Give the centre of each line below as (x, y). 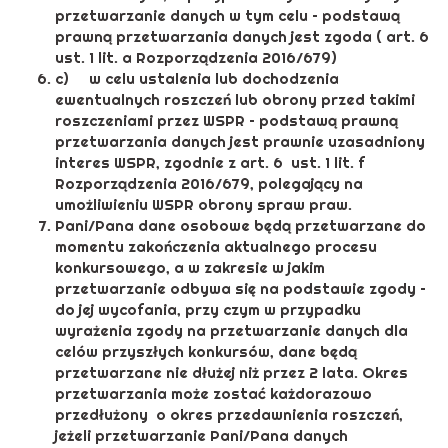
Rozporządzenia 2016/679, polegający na (209, 184)
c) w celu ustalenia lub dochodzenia (197, 79)
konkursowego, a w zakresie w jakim (190, 268)
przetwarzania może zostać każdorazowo (213, 394)
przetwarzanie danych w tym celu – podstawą (227, 16)
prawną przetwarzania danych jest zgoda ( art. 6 (242, 37)
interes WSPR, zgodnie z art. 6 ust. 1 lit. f (210, 163)
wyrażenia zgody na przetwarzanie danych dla (231, 331)
